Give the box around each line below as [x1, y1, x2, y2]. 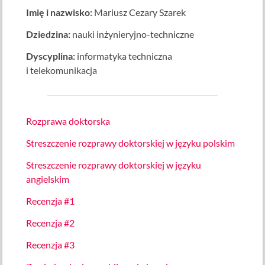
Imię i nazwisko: [26, 7, 93, 18]
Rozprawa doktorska [26, 116, 111, 127]
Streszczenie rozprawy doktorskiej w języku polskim [26, 138, 235, 148]
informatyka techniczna [75, 51, 173, 62]
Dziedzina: [26, 29, 71, 40]
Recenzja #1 [26, 196, 75, 206]
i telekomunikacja [26, 65, 98, 76]
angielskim [26, 174, 70, 185]
